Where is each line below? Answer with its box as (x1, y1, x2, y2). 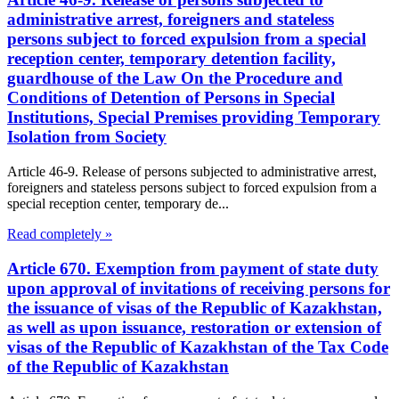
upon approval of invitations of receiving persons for (7, 278, 390, 297)
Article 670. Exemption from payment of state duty (7, 258, 379, 278)
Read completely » (7, 226, 112, 242)
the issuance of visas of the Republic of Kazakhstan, (7, 297, 382, 317)
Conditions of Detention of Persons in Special (7, 88, 335, 108)
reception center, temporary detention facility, (7, 49, 336, 69)
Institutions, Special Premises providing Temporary (7, 108, 380, 127)
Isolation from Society (7, 127, 167, 147)
